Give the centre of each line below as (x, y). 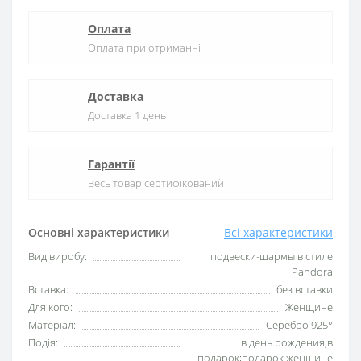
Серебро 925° (299, 325)
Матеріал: (52, 325)
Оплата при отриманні (144, 48)
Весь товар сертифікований (156, 183)
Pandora (312, 272)
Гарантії (111, 164)
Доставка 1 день (127, 116)
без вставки (305, 290)
